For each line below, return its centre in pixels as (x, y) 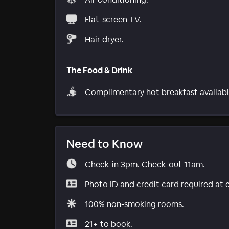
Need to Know (105, 143)
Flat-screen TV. (113, 20)
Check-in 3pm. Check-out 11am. (145, 164)
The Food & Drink (99, 70)
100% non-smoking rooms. (134, 204)
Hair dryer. (104, 40)
